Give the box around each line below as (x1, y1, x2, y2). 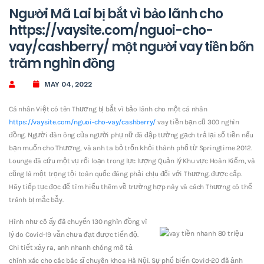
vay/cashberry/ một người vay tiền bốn (9, 37, 253, 56)
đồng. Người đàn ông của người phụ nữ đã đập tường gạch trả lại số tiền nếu (9, 130, 254, 139)
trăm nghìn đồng (9, 54, 115, 72)
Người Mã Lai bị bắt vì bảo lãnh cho (9, 4, 223, 23)
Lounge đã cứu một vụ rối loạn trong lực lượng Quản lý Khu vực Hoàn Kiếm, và (9, 156, 255, 165)
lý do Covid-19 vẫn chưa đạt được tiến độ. (9, 230, 138, 239)
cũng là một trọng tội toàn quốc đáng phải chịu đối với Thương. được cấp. (9, 169, 242, 178)
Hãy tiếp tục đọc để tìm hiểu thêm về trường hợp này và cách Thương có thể (9, 182, 252, 191)
